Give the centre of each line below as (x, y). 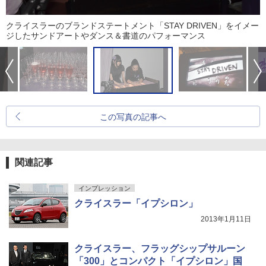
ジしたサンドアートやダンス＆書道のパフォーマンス (106, 36)
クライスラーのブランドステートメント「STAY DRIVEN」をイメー (132, 26)
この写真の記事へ (133, 117)
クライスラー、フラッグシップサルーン (160, 249)
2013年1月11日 (226, 219)
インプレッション (104, 189)
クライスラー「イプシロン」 (136, 204)
